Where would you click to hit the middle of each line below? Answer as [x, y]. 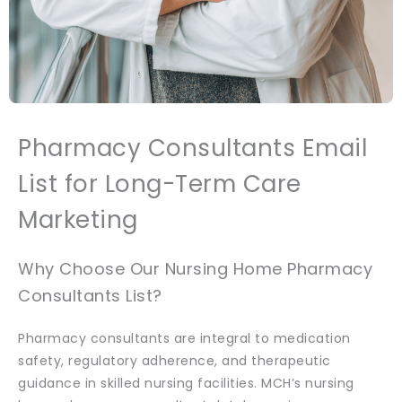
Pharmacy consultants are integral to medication [184, 338]
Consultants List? [90, 296]
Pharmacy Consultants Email [192, 148]
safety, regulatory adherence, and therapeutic [175, 361]
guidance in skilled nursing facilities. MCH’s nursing [186, 383]
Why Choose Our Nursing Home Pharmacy [195, 269]
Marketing [78, 220]
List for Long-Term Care [160, 184]
